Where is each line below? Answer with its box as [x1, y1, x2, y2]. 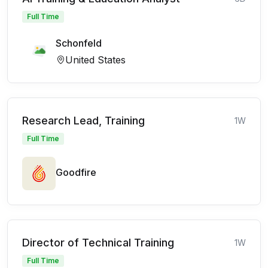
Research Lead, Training [22, 114, 145, 127]
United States [65, 53, 126, 66]
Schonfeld [56, 36, 102, 49]
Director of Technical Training [22, 236, 174, 249]
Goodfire [56, 166, 96, 178]
